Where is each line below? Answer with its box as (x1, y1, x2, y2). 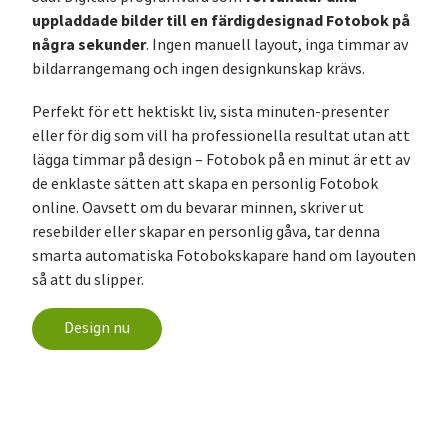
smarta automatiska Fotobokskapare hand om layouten (32, 245, 416, 266)
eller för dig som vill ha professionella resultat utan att (32, 125, 410, 146)
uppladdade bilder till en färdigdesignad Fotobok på (32, 9, 410, 31)
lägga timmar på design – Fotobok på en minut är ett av (32, 149, 410, 170)
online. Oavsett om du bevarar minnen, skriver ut (32, 197, 364, 218)
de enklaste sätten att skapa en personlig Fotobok (32, 173, 378, 194)
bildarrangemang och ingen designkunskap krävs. (32, 58, 365, 79)
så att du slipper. (32, 269, 144, 290)
